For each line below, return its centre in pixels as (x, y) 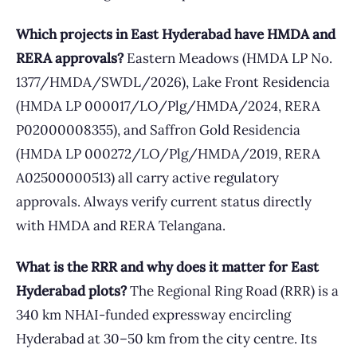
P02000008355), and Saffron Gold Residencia (158, 130)
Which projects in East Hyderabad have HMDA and (176, 34)
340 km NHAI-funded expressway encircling (153, 315)
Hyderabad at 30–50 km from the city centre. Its (167, 339)
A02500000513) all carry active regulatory (147, 178)
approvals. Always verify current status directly (164, 202)
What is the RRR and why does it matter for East (167, 267)
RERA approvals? (70, 58)
